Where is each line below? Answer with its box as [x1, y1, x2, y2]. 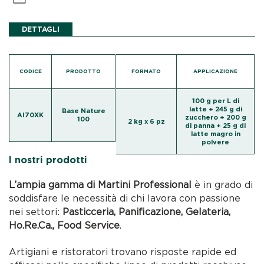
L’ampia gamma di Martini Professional [9, 179, 192, 190]
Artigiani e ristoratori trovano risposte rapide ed [9, 246, 237, 258]
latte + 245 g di [189, 105, 242, 113]
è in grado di [192, 179, 253, 190]
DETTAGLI [22, 25, 60, 34]
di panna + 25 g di [185, 121, 246, 130]
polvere [202, 138, 229, 146]
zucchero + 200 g [184, 113, 246, 121]
